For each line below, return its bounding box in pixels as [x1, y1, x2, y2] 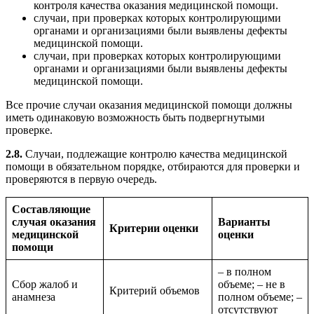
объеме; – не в [218, 278, 285, 291]
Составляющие [12, 203, 90, 216]
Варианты [218, 216, 271, 228]
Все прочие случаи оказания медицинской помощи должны [6, 99, 292, 111]
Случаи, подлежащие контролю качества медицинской [22, 148, 287, 161]
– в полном [218, 266, 271, 278]
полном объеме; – [218, 291, 302, 303]
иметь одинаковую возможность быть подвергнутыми [6, 111, 265, 124]
